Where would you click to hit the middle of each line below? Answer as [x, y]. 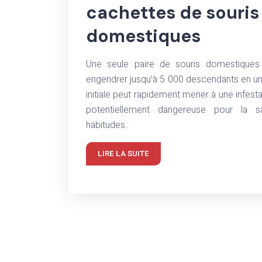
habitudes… [108, 125]
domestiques [143, 36]
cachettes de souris [173, 13]
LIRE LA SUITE [123, 154]
